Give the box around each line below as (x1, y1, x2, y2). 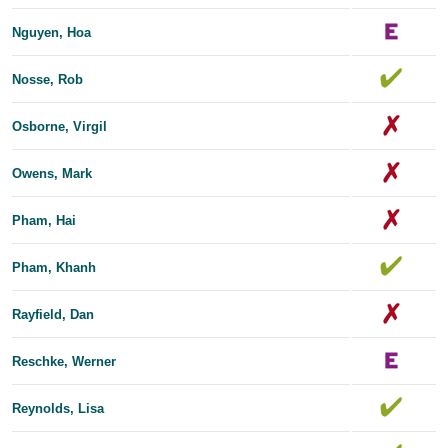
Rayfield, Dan (12, 306, 94, 322)
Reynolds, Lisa (12, 400, 104, 416)
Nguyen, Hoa (12, 24, 91, 40)
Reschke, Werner (12, 353, 116, 369)
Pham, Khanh (12, 259, 96, 275)
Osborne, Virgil (12, 118, 107, 134)
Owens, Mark (12, 165, 92, 181)
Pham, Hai (12, 212, 76, 228)
